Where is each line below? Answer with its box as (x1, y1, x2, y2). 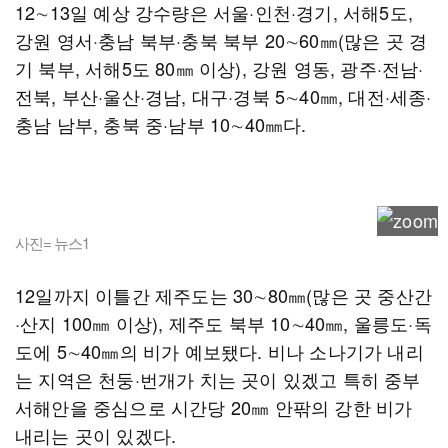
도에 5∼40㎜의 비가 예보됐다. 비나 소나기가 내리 (15, 338, 424, 364)
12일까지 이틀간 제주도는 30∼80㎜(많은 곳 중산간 (15, 282, 433, 308)
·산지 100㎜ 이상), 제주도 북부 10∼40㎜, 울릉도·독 (15, 310, 432, 336)
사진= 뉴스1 (15, 232, 89, 253)
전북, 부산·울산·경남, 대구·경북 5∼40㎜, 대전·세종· (15, 83, 432, 109)
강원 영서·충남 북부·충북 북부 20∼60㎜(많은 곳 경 (15, 27, 428, 53)
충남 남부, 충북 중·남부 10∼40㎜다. (15, 111, 307, 137)
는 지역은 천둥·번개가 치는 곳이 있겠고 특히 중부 (15, 366, 421, 392)
